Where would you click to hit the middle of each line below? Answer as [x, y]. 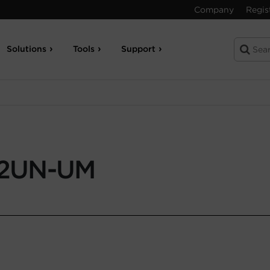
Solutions [27, 49]
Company [214, 10]
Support [139, 49]
